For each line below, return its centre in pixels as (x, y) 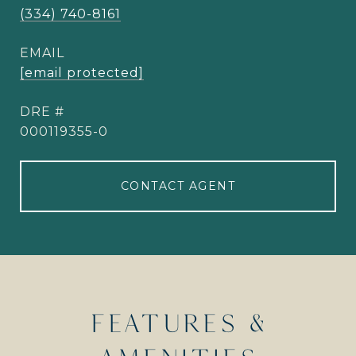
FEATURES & (178, 323)
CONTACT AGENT (178, 186)
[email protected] (82, 73)
